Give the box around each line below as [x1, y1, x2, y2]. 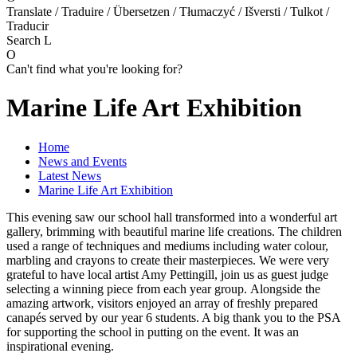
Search [6, 33, 44, 47]
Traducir [6, 18, 49, 33]
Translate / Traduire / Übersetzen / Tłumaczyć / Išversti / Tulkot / [6, 4, 329, 18]
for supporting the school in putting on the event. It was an [6, 324, 299, 339]
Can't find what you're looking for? [6, 61, 182, 76]
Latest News [38, 168, 101, 182]
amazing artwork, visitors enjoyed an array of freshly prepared [6, 296, 318, 310]
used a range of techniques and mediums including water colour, [6, 238, 328, 253]
